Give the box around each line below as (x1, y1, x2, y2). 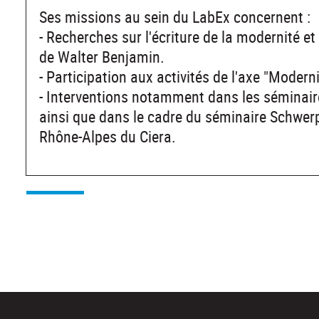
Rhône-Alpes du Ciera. (39, 125, 176, 147)
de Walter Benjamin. (39, 46, 164, 67)
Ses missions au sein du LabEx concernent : (39, 6, 310, 27)
